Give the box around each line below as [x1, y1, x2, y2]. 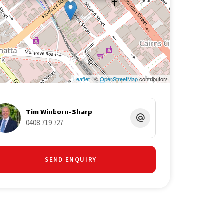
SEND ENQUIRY [44, 155, 97, 164]
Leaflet [73, 74, 90, 83]
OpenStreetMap [99, 74, 138, 83]
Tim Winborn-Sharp [25, 107, 92, 117]
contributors [137, 74, 168, 83]
